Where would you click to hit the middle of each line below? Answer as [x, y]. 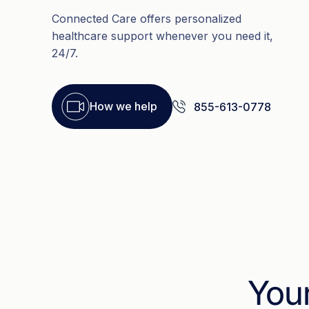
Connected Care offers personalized [146, 19]
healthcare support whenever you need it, [162, 36]
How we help [123, 106]
